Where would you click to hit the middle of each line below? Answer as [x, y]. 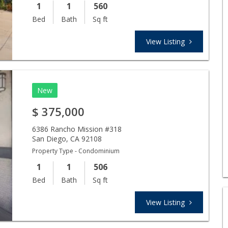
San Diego [49, 138]
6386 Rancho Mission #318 [77, 129]
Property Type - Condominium [76, 151]
